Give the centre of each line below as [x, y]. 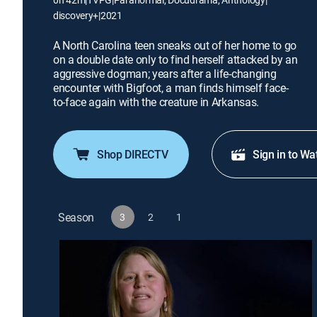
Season [76, 217]
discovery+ [76, 15]
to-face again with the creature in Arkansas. [156, 102]
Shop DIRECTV [133, 154]
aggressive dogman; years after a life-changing [165, 74]
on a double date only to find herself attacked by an [175, 59]
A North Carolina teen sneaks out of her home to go [175, 45]
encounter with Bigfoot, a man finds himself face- [171, 88]
